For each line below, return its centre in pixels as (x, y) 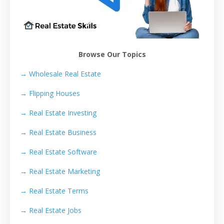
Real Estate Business (63, 132)
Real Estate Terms (59, 191)
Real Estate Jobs (55, 210)
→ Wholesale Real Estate (60, 74)
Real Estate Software (63, 152)
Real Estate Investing (63, 113)
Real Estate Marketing (64, 171)
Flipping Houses (54, 93)
